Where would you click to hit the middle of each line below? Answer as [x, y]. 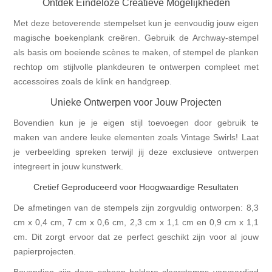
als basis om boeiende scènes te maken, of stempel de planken [136, 53]
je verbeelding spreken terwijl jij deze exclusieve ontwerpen [136, 152]
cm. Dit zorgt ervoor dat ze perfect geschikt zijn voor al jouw [136, 237]
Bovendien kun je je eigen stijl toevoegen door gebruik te [136, 123]
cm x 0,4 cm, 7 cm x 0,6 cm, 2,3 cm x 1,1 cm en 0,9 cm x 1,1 [136, 223]
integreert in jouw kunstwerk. [69, 167]
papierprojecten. [45, 252]
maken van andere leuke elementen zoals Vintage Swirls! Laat [136, 138]
